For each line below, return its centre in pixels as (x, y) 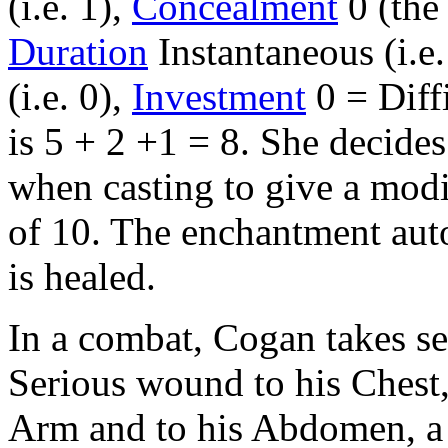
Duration (78, 52)
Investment (219, 97)
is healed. (82, 277)
